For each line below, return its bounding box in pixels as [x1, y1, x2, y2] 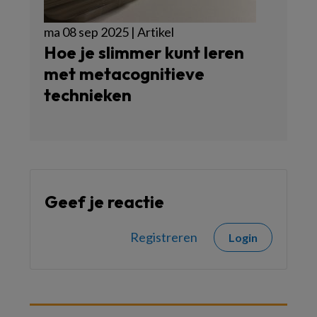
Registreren [130, 229, 197, 246]
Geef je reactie [45, 191, 164, 213]
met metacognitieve [44, 63, 204, 85]
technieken [44, 84, 132, 106]
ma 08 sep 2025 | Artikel [44, 24, 174, 40]
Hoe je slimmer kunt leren [44, 42, 244, 64]
